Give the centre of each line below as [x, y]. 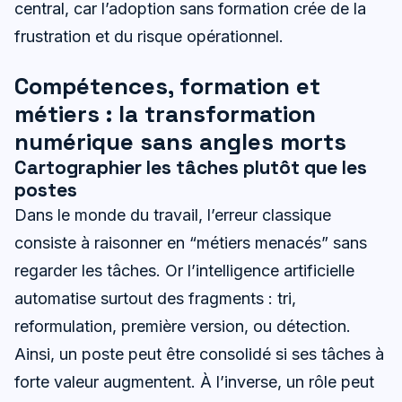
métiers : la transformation [165, 114]
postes [46, 189]
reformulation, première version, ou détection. [183, 326]
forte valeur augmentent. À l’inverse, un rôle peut [194, 381]
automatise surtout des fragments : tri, [155, 298]
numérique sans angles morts [180, 141]
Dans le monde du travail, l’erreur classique [173, 214]
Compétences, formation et [167, 86]
